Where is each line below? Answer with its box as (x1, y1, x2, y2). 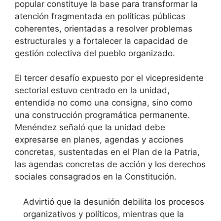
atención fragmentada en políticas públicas (15, 11, 185, 21)
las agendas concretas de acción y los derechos (15, 159, 206, 170)
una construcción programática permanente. (15, 110, 190, 120)
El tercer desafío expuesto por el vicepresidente (15, 73, 204, 83)
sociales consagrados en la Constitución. (15, 172, 177, 182)
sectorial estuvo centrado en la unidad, (15, 85, 170, 96)
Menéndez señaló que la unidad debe (15, 122, 165, 133)
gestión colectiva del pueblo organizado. (15, 48, 175, 58)
